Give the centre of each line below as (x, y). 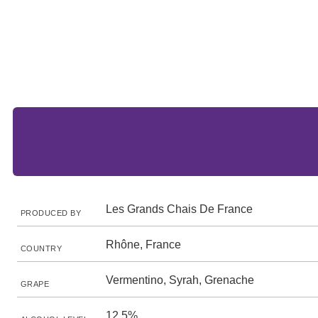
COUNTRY (42, 248)
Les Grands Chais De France (179, 209)
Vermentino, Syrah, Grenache (180, 280)
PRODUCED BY (51, 213)
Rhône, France (143, 245)
